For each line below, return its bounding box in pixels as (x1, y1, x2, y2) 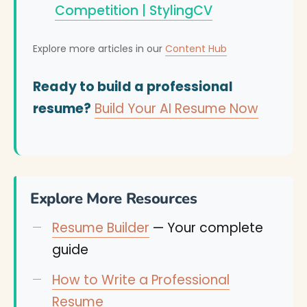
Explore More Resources (30, 188, 197, 209)
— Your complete (149, 219, 263, 237)
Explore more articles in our (33, 42, 165, 56)
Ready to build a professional (33, 77, 233, 96)
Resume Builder (52, 219, 149, 237)
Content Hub (165, 42, 227, 56)
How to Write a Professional (52, 271, 230, 289)
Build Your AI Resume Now (95, 99, 258, 118)
